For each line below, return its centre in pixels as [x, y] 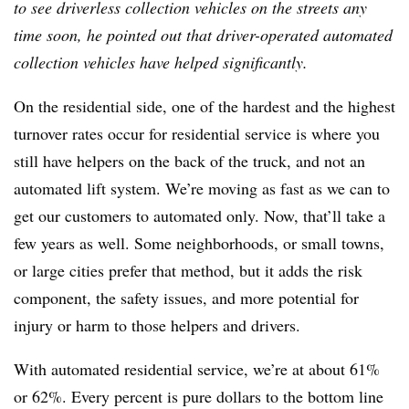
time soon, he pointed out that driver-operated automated [203, 35]
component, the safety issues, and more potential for [186, 298]
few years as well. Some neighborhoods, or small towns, [199, 243]
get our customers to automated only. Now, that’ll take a [199, 216]
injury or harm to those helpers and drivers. [157, 325]
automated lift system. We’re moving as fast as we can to [202, 189]
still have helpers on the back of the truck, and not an [189, 161]
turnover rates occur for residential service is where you [197, 134]
